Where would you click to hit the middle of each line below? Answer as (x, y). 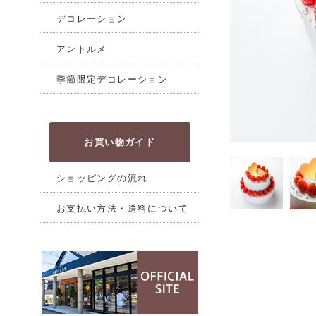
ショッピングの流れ (102, 178)
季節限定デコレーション (112, 79)
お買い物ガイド (120, 141)
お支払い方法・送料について (122, 208)
